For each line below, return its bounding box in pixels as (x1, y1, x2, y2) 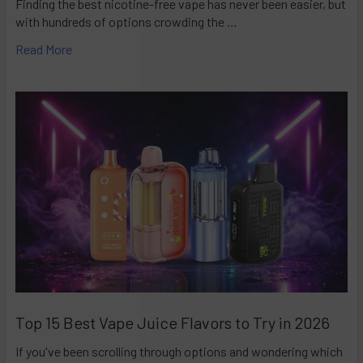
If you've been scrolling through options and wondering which (15, 343, 343, 359)
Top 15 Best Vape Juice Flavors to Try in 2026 (15, 312, 330, 332)
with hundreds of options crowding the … (15, 14, 237, 30)
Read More (15, 41, 72, 58)
